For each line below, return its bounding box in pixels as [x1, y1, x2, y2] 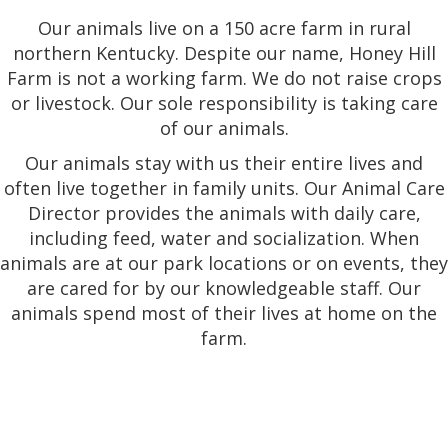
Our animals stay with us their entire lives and [25, 150, 423, 175]
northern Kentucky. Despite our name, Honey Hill [12, 40, 436, 65]
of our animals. [159, 115, 289, 140]
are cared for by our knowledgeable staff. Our [27, 275, 421, 300]
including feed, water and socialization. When [29, 225, 419, 250]
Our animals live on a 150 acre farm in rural [37, 15, 411, 40]
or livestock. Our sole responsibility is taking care [10, 90, 438, 115]
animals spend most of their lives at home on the [11, 300, 437, 325]
